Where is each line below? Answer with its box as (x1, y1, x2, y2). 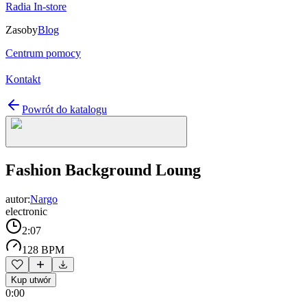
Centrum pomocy (5, 47, 81, 59)
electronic (5, 205, 47, 217)
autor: (5, 193, 30, 205)
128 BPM (22, 243, 64, 256)
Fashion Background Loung (5, 160, 201, 179)
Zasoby (5, 24, 38, 36)
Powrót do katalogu (22, 103, 107, 115)
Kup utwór (11, 274, 51, 285)
